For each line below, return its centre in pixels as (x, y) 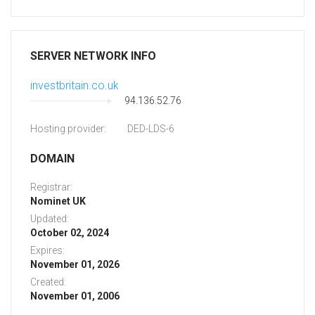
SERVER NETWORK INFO (93, 56)
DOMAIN (52, 159)
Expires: (47, 251)
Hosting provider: (68, 129)
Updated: (50, 219)
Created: (48, 282)
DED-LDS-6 (151, 129)
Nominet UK (58, 201)
